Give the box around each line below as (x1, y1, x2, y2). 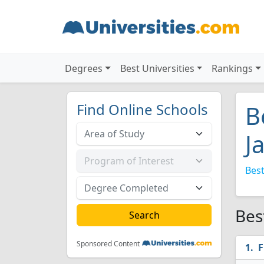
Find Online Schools (77, 100, 208, 119)
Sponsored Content (77, 239, 140, 249)
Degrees (65, 62, 103, 75)
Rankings (212, 62, 253, 75)
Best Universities (120, 62, 194, 75)
